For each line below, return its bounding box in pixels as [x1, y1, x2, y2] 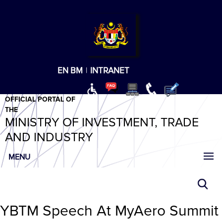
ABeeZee [10, 28, 36, 35]
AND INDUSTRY [5, 130, 93, 145]
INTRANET [90, 65, 129, 76]
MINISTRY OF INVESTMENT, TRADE [5, 115, 199, 130]
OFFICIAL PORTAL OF [5, 95, 75, 104]
